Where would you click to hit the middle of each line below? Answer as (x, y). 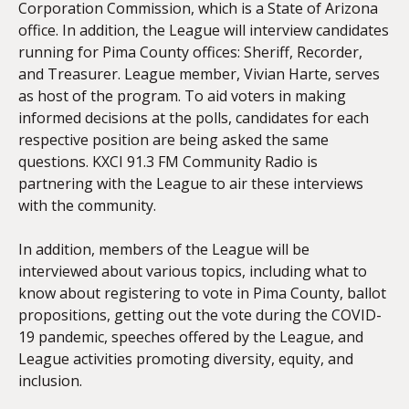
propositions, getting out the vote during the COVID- (200, 315)
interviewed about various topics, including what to (193, 271)
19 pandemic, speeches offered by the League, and (191, 337)
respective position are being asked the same (173, 140)
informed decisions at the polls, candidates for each (194, 118)
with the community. (87, 205)
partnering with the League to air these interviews (191, 184)
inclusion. (50, 381)
